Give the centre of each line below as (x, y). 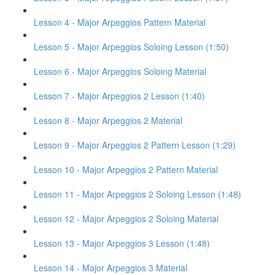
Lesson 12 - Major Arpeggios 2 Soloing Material (126, 219)
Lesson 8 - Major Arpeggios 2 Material (108, 120)
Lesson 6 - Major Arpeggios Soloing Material (120, 71)
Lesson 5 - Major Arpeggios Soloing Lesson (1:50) (131, 47)
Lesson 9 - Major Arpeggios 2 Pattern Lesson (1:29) (135, 145)
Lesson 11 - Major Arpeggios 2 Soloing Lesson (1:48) (137, 194)
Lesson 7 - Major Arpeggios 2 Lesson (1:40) (119, 96)
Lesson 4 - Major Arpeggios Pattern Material (120, 22)
